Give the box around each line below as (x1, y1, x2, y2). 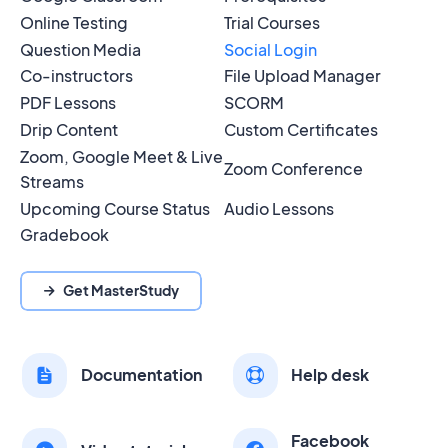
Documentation (80, 364, 202, 386)
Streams (20, 170, 84, 192)
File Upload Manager (224, 65, 381, 87)
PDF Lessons (20, 92, 116, 114)
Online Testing (20, 11, 128, 33)
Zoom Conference (224, 158, 363, 180)
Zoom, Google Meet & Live (20, 145, 223, 167)
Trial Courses (224, 11, 320, 33)
